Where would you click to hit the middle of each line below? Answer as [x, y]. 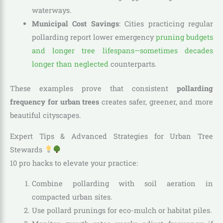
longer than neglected [70, 64]
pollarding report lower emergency [94, 37]
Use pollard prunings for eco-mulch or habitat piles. [122, 211]
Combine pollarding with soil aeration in [122, 184]
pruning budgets [184, 37]
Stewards [27, 149]
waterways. [52, 10]
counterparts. [132, 64]
